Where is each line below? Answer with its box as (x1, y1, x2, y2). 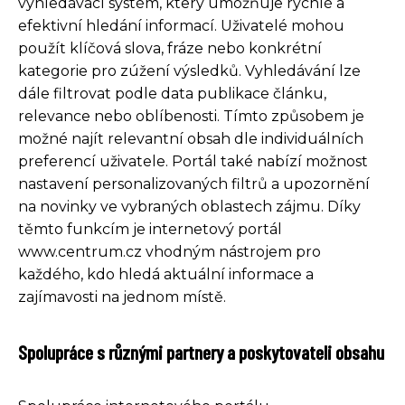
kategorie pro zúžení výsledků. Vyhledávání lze (18, 61, 361, 80)
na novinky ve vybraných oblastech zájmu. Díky (18, 197, 361, 215)
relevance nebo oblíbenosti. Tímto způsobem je (18, 107, 364, 125)
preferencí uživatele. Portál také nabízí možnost (18, 152, 368, 170)
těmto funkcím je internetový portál (18, 220, 282, 238)
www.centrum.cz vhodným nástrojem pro (18, 242, 321, 260)
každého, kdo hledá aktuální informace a (18, 265, 314, 283)
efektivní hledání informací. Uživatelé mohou (18, 16, 344, 34)
